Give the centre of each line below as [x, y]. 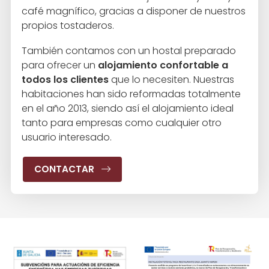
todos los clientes [65, 80]
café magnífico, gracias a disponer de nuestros [134, 11]
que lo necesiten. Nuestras [171, 80]
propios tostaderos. [68, 26]
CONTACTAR [64, 169]
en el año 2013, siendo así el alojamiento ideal [128, 109]
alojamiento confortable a [163, 65]
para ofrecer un [60, 65]
